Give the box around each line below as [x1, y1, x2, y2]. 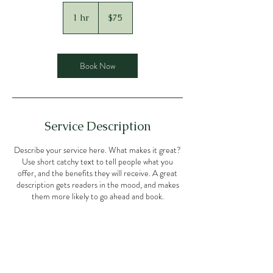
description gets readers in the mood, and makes [16, 179, 179, 191]
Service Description [44, 118, 151, 134]
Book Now [80, 60, 115, 72]
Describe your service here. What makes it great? [14, 144, 181, 156]
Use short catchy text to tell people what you [22, 155, 173, 168]
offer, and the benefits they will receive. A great [18, 167, 177, 179]
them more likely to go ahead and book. [31, 190, 164, 202]
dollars [98, 16, 117, 23]
